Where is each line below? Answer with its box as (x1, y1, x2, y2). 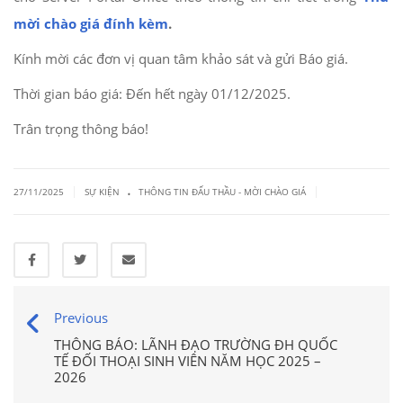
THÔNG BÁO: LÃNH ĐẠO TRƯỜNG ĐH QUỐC (54, 336, 337, 354)
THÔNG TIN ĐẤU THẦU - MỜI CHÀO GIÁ (139, 185, 306, 198)
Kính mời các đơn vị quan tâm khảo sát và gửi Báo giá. (13, 49, 348, 67)
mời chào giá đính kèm (13, 14, 168, 32)
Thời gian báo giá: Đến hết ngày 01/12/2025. (13, 85, 291, 103)
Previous (54, 309, 108, 327)
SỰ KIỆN (85, 185, 120, 198)
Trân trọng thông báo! (13, 120, 148, 138)
